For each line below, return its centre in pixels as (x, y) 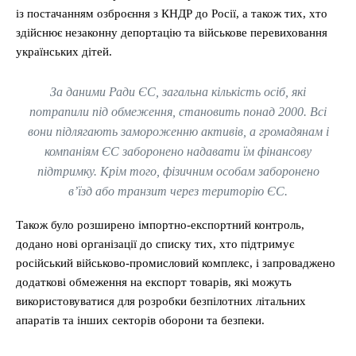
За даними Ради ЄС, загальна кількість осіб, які (178, 92)
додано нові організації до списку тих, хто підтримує (155, 244)
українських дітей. (64, 52)
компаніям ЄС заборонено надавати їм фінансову (178, 152)
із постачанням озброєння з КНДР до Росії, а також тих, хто (172, 14)
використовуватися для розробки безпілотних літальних (161, 302)
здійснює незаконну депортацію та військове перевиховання (172, 33)
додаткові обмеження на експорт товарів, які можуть (154, 282)
